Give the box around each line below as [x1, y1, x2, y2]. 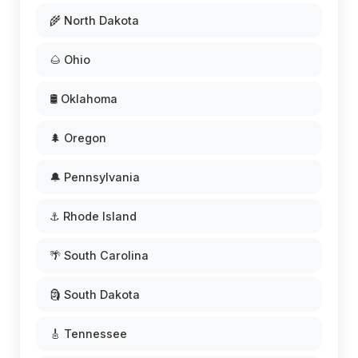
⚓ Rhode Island [50, 209, 137, 223]
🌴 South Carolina [50, 249, 149, 262]
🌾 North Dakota [50, 14, 139, 27]
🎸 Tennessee [50, 327, 127, 340]
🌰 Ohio [50, 53, 90, 66]
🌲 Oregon [50, 131, 106, 145]
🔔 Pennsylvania [50, 170, 140, 184]
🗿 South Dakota [50, 288, 140, 301]
